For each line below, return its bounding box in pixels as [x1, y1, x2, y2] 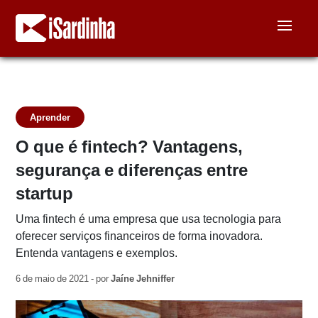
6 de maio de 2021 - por [16, 272, 111, 285]
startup [16, 182, 74, 205]
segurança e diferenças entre [16, 158, 248, 182]
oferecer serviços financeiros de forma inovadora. [16, 228, 263, 244]
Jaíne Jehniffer [111, 272, 175, 285]
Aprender [30, 110, 71, 124]
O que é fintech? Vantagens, [16, 135, 243, 158]
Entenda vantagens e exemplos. [16, 245, 178, 261]
